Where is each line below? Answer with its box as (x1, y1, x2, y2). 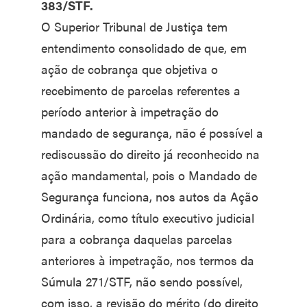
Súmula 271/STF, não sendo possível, (41, 273, 243, 291)
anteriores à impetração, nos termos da (41, 251, 254, 269)
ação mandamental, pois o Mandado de (41, 167, 257, 184)
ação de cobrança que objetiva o (41, 60, 218, 78)
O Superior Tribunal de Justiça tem (41, 18, 228, 36)
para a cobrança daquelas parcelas (41, 230, 232, 248)
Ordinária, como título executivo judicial (41, 209, 254, 227)
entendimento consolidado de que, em (41, 39, 247, 57)
